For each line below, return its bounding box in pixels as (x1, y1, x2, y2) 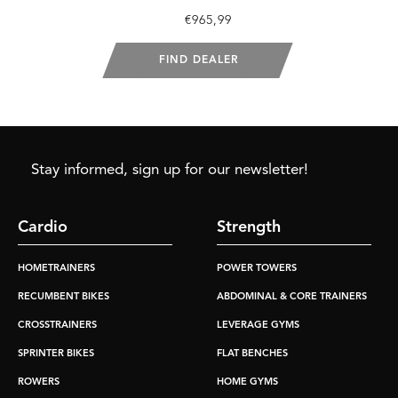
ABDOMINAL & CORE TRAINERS (217, 291, 367, 302)
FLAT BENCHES (217, 348, 288, 359)
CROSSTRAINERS (18, 320, 97, 330)
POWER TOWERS (217, 263, 297, 274)
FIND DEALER (159, 54, 239, 66)
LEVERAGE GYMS (217, 320, 299, 330)
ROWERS (18, 377, 60, 387)
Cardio (18, 219, 68, 235)
